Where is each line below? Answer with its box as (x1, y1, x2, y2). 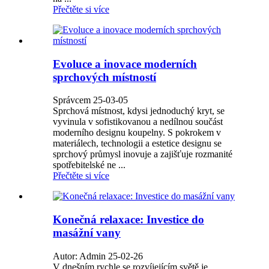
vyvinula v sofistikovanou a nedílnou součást (53, 116, 223, 127)
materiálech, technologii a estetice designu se (53, 138, 222, 149)
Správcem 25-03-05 (53, 95, 128, 106)
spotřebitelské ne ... (53, 160, 125, 171)
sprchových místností (53, 70, 156, 83)
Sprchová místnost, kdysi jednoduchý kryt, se (53, 106, 225, 116)
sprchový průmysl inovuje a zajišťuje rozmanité (53, 149, 232, 160)
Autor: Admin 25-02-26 (53, 250, 143, 261)
